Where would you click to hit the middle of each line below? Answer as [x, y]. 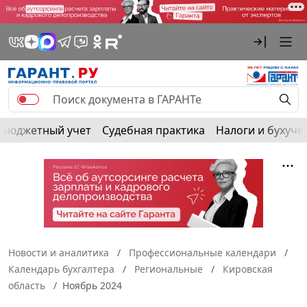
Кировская [248, 269]
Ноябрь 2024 [92, 285]
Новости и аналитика [59, 252]
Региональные [169, 269]
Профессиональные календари [202, 252]
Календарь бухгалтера [61, 269]
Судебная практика [153, 130]
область [27, 285]
